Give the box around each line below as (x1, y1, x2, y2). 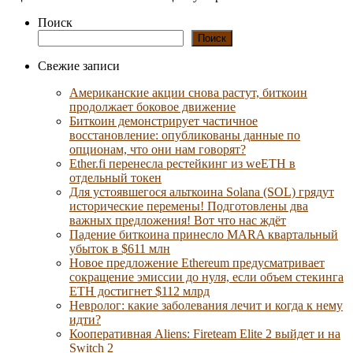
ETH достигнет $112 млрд (69, 284, 210, 298)
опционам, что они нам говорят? (69, 142, 246, 156)
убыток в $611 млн (69, 241, 170, 255)
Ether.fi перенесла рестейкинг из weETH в (69, 156, 295, 170)
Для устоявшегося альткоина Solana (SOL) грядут (69, 184, 334, 199)
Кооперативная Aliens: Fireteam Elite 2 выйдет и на (69, 326, 340, 340)
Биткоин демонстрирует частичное (69, 113, 258, 128)
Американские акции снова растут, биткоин (69, 85, 307, 99)
